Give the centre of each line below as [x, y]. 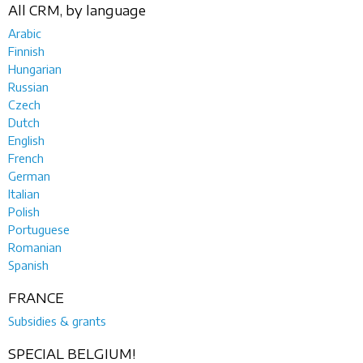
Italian [24, 193]
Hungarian [35, 68]
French [26, 158]
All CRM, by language [77, 10]
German [29, 175]
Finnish [26, 51]
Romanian [35, 247]
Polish [24, 211]
